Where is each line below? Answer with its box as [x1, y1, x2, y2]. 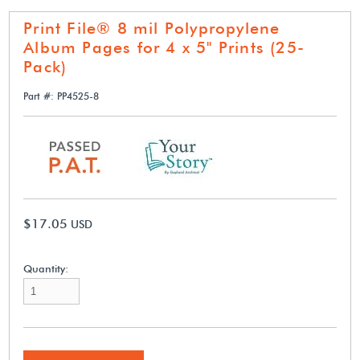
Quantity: [23, 261, 69, 275]
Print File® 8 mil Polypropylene [23, 18, 280, 38]
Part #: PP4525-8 [23, 89, 100, 102]
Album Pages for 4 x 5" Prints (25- [23, 37, 305, 57]
